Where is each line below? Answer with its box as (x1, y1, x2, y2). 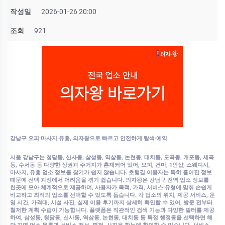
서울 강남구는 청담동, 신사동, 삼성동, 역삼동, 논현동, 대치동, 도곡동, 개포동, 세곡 (10, 154, 214, 161)
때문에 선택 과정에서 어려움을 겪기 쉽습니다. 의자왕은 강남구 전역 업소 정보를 (10, 176, 209, 183)
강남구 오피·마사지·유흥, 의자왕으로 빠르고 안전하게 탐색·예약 (10, 135, 167, 142)
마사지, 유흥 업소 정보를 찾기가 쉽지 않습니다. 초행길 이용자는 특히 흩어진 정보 (10, 169, 212, 176)
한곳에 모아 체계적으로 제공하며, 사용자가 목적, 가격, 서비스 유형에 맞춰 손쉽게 (10, 184, 212, 191)
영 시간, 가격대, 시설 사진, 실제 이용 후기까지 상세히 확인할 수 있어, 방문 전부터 (10, 199, 212, 206)
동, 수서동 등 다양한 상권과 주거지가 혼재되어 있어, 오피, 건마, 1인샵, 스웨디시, (10, 161, 210, 168)
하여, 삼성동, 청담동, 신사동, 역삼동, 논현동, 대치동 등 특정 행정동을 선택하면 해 (10, 214, 212, 221)
